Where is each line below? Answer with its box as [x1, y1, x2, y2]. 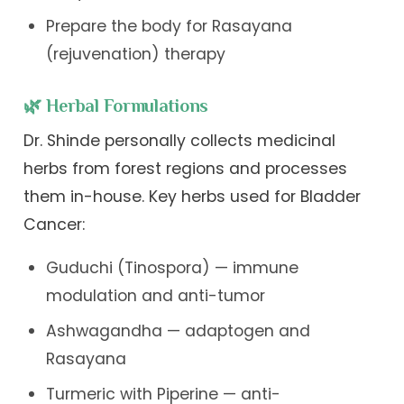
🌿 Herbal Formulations [23, 96, 208, 116]
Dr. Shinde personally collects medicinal [23, 129, 336, 151]
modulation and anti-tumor [45, 285, 265, 308]
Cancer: [23, 213, 86, 235]
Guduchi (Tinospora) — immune [45, 257, 298, 280]
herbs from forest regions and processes [23, 157, 348, 179]
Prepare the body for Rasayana [45, 14, 292, 37]
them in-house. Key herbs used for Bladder [23, 185, 362, 207]
